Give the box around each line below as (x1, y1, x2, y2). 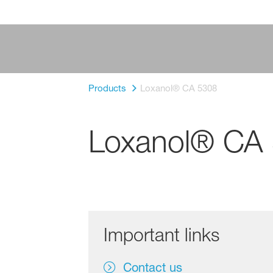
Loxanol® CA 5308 (140, 82, 217, 94)
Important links (103, 224, 219, 246)
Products (88, 82, 126, 94)
